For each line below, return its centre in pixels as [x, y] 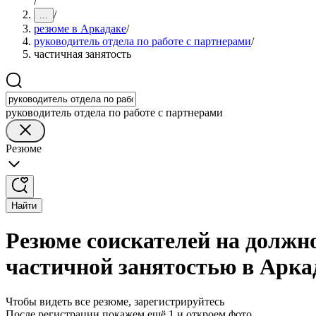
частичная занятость [83, 54]
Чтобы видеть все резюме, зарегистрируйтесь [115, 301]
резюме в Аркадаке [80, 29]
